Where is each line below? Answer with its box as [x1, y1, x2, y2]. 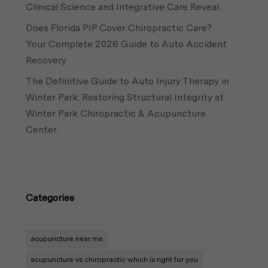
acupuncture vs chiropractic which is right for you [31, 255, 199, 264]
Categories [26, 192, 75, 204]
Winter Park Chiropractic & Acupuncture [26, 107, 206, 119]
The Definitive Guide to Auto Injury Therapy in [26, 75, 230, 87]
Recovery [26, 54, 67, 66]
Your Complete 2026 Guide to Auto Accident [26, 38, 227, 50]
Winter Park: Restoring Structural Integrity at [26, 91, 224, 103]
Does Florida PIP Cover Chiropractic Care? [26, 22, 212, 33]
